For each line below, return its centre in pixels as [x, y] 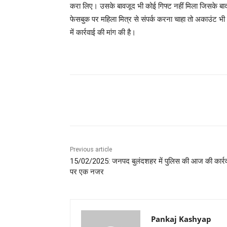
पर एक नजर [87, 172]
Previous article [91, 150]
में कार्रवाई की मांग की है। [103, 32]
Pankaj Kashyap [181, 219]
